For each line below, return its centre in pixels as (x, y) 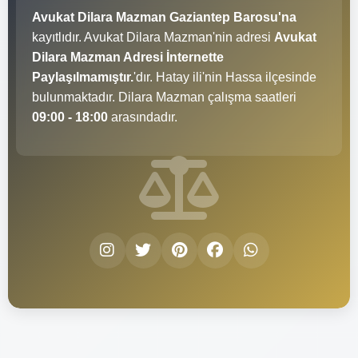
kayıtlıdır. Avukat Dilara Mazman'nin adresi (153, 37)
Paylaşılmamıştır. (83, 77)
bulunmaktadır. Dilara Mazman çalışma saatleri (164, 97)
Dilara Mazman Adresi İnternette (128, 57)
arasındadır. (143, 117)
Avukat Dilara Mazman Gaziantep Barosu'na (164, 17)
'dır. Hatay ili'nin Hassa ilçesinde (225, 77)
